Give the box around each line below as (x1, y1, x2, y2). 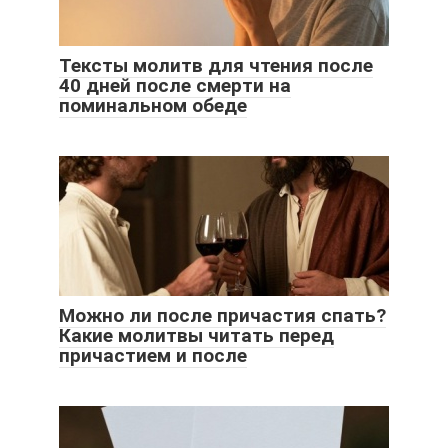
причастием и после (59, 343, 247, 367)
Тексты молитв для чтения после (59, 53, 373, 77)
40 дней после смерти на (59, 73, 291, 97)
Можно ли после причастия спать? (59, 303, 386, 327)
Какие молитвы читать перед (59, 323, 334, 347)
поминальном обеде (59, 93, 247, 117)
